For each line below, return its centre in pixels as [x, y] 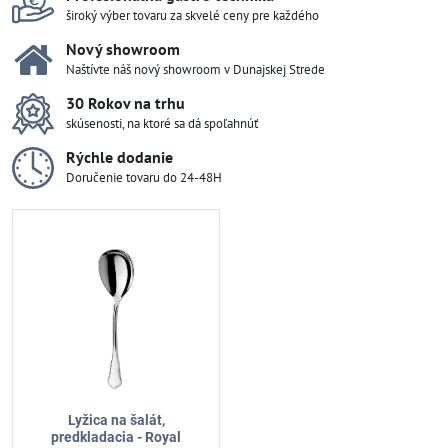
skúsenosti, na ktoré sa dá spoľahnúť [162, 123]
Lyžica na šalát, [116, 420]
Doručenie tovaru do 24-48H [144, 177]
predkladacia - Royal [116, 437]
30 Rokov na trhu [125, 103]
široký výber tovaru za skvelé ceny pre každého [192, 15]
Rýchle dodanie [119, 157]
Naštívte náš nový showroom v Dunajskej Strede [195, 69]
